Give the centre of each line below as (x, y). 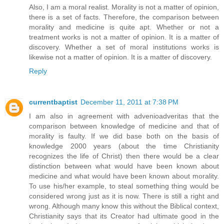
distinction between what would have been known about (124, 166)
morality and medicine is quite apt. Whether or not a (124, 27)
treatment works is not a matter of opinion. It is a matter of (124, 37)
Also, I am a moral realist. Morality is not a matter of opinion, (124, 7)
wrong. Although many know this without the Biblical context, (124, 206)
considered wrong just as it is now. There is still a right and (124, 196)
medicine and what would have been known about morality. (124, 176)
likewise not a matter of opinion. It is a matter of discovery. (120, 57)
